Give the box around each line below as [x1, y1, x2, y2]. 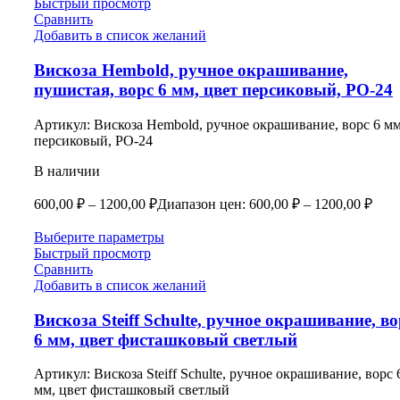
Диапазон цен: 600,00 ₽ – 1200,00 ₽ [157, 196, 372, 212]
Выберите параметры [34, 229, 164, 245]
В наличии [34, 162, 100, 179]
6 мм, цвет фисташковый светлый [34, 329, 297, 349]
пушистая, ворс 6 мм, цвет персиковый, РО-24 [34, 80, 393, 100]
